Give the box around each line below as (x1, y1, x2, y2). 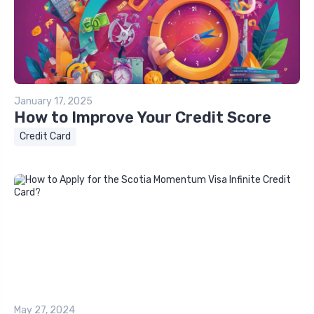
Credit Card (20, 130, 71, 143)
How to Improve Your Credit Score (14, 108, 271, 128)
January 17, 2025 (14, 95, 93, 108)
